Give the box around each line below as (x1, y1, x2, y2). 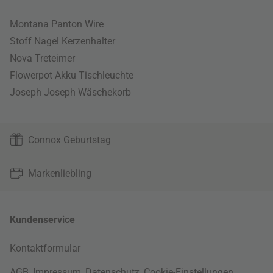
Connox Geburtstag (28, 133, 111, 146)
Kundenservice (10, 213, 75, 225)
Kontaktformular (10, 242, 80, 254)
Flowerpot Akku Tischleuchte (10, 69, 133, 81)
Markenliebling (28, 167, 91, 179)
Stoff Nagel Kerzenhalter (10, 35, 115, 47)
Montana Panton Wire (10, 18, 104, 30)
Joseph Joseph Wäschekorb (10, 86, 131, 98)
